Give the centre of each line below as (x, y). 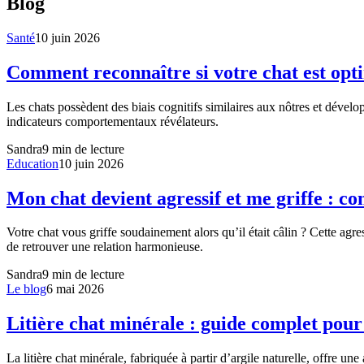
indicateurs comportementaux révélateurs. (113, 121)
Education (32, 163)
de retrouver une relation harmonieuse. (105, 247)
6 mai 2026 (75, 289)
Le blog (26, 289)
